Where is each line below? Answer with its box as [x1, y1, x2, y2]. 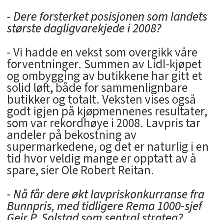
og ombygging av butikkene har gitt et [6, 67, 202, 85]
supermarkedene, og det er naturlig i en [6, 138, 209, 156]
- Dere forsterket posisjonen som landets [6, 8, 207, 26]
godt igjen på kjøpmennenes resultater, [6, 103, 207, 121]
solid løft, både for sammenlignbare [6, 79, 188, 97]
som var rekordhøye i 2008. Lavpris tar [6, 114, 200, 133]
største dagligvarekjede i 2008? [6, 20, 161, 38]
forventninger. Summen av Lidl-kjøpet [6, 55, 202, 74]
